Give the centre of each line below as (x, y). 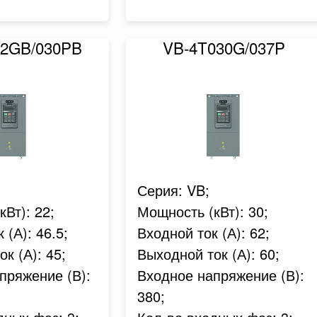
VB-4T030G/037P (224, 47)
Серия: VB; (173, 190)
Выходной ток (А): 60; (208, 254)
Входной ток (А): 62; (203, 232)
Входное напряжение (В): (220, 275)
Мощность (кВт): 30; (202, 211)
